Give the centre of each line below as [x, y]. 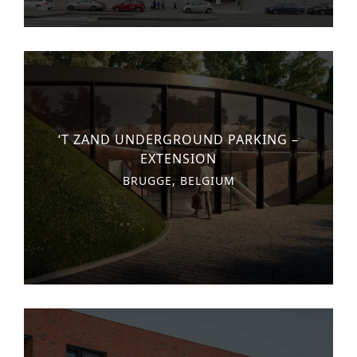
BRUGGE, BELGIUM [178, 181]
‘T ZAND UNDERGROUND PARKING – [178, 140]
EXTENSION [178, 159]
